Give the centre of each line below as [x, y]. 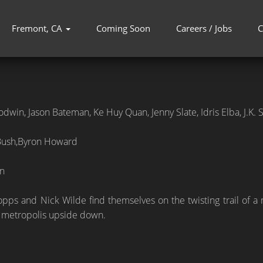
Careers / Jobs [204, 28]
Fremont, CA [38, 28]
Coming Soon [123, 28]
